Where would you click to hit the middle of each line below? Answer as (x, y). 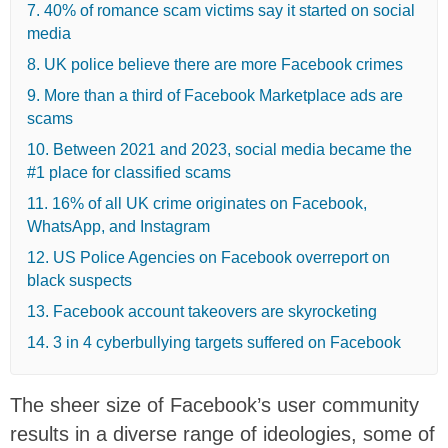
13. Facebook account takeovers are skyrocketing (202, 311)
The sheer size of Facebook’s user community (214, 404)
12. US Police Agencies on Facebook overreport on (208, 257)
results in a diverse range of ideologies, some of (222, 433)
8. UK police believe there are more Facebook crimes (215, 64)
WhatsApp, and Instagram (118, 226)
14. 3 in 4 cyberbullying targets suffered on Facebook (214, 342)
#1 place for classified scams (129, 172)
